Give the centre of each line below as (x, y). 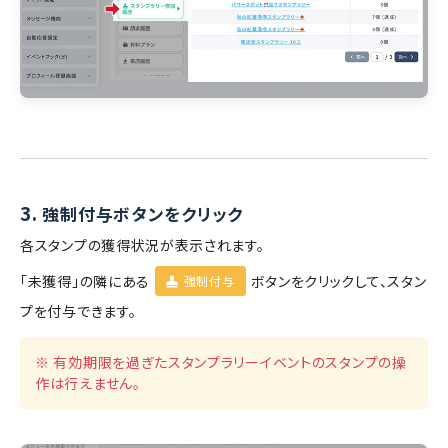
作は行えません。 (88, 383)
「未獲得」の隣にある (85, 281)
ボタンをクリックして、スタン (338, 281)
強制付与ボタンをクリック (142, 214)
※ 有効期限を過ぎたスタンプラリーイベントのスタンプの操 (221, 362)
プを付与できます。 (78, 311)
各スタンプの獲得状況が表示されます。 (142, 245)
